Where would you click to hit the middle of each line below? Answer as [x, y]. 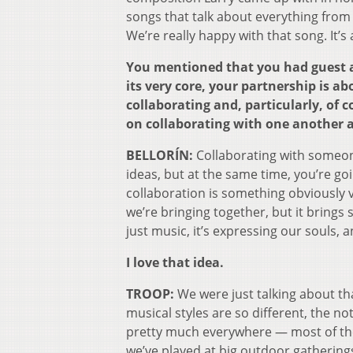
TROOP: [150, 294]
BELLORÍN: [161, 155]
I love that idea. [175, 262]
